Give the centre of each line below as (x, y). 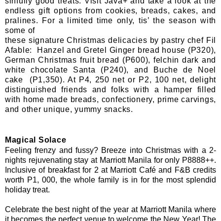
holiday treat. (27, 189)
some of (20, 30)
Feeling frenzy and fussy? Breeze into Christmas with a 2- (110, 150)
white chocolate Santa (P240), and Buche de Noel (110, 70)
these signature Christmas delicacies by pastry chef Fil (110, 40)
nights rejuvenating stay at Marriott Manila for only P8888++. (110, 160)
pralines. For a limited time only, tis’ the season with (110, 20)
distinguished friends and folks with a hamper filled (110, 89)
